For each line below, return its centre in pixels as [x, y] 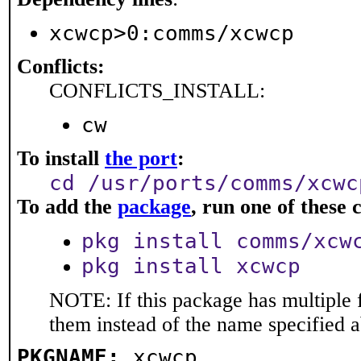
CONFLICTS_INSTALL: [157, 91]
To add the [67, 207]
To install [61, 158]
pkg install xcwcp [191, 266]
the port [141, 158]
